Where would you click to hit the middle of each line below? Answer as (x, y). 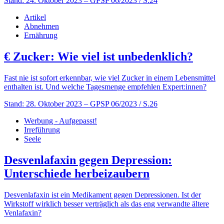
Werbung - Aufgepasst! (60, 120)
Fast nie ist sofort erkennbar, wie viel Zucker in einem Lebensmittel (110, 77)
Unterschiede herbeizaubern (77, 173)
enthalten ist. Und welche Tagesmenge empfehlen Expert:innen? (105, 86)
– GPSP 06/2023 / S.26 (121, 103)
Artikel (35, 17)
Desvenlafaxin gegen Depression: (88, 160)
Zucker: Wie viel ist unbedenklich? (101, 56)
